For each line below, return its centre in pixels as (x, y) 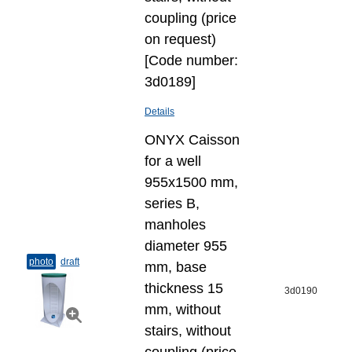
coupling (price (191, 18)
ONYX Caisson (192, 140)
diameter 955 (186, 246)
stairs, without (188, 331)
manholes (175, 225)
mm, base (176, 267)
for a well (173, 161)
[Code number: (191, 60)
